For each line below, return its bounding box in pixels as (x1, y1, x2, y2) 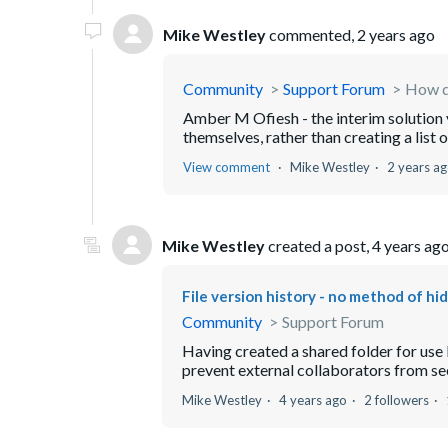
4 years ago (279, 392, 347, 409)
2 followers (364, 392, 429, 409)
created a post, (265, 235, 372, 255)
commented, (266, 24, 357, 44)
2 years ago (357, 24, 435, 44)
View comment (183, 159, 270, 175)
